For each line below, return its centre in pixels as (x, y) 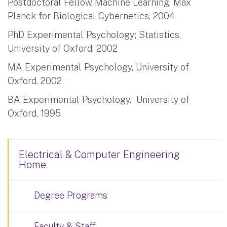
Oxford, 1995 (34, 113)
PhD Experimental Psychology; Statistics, (94, 34)
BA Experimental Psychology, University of (99, 99)
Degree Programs (71, 195)
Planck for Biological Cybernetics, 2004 (91, 16)
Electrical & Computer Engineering (99, 154)
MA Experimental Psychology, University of (98, 67)
